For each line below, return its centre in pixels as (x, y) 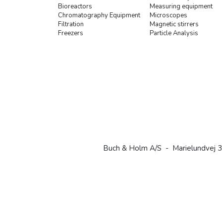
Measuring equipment (181, 7)
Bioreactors (75, 7)
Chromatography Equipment (99, 16)
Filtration (71, 25)
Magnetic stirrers (174, 25)
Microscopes (168, 16)
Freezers (71, 33)
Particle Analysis (174, 33)
